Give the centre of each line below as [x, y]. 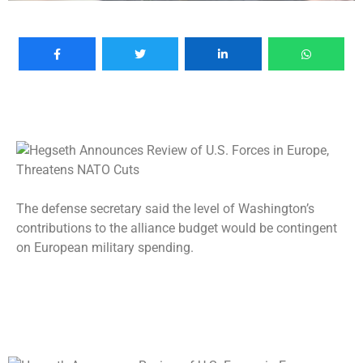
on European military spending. [105, 247]
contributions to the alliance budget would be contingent [177, 228]
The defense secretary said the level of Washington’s [165, 208]
